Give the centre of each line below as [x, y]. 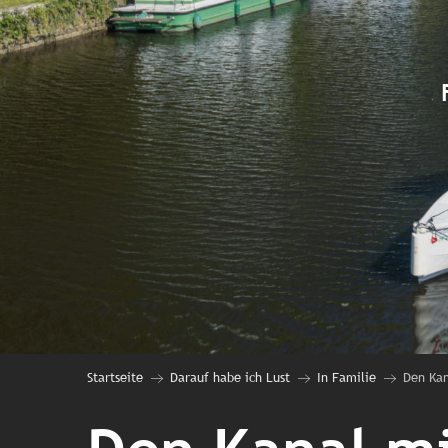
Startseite [115, 378]
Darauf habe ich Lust [230, 378]
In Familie [346, 378]
